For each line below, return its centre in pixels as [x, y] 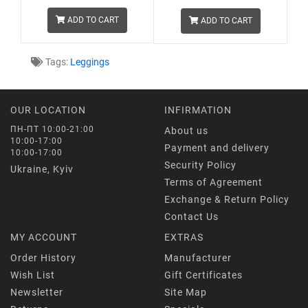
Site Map [186, 292]
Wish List [33, 275]
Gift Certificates [203, 275]
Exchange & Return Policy [227, 199]
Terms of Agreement [213, 182]
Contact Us [191, 216]
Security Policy [200, 165]
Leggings [90, 62]
